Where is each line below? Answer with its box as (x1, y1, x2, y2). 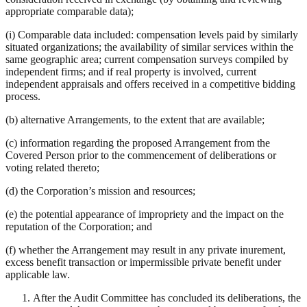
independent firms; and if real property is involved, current (5, 66, 256, 78)
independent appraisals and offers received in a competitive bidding (5, 78, 295, 90)
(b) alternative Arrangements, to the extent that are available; (5, 114, 265, 126)
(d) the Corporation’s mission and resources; (5, 185, 195, 197)
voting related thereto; (5, 162, 99, 174)
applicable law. (5, 269, 70, 281)
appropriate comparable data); (5, 5, 134, 18)
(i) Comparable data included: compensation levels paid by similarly (5, 29, 298, 41)
